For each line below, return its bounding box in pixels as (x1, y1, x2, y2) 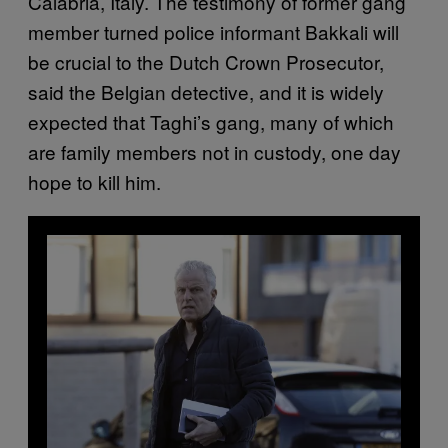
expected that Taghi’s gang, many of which (28, 107, 394, 135)
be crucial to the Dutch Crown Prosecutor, (28, 47, 384, 75)
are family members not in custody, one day (28, 137, 401, 165)
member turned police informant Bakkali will (28, 17, 399, 45)
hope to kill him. (28, 167, 161, 195)
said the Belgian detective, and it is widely (28, 77, 384, 105)
